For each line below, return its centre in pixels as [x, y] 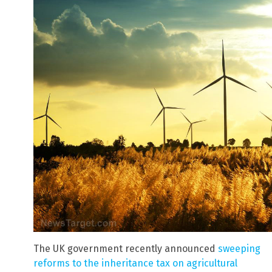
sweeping [239, 248]
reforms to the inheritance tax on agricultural [135, 263]
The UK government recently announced [126, 248]
